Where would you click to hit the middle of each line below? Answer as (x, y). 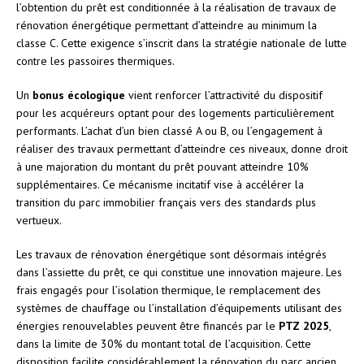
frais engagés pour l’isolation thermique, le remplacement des (169, 290)
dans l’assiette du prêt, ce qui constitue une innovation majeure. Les (179, 272)
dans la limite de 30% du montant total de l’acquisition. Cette (164, 343)
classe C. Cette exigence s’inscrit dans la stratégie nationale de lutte (182, 43)
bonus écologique (79, 95)
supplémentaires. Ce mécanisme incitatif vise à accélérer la (160, 184)
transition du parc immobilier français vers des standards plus (166, 202)
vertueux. (39, 220)
